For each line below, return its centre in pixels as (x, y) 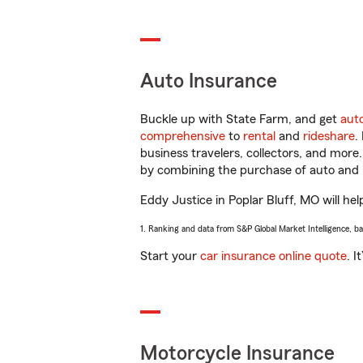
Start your (170, 256)
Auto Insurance (209, 81)
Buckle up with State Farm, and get (240, 119)
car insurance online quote (273, 256)
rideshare (329, 136)
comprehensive (183, 136)
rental (259, 136)
